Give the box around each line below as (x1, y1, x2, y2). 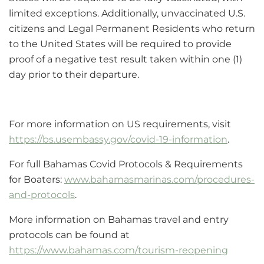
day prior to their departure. (9, 68, 139, 80)
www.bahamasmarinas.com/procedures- (64, 173, 255, 185)
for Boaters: (9, 173, 64, 185)
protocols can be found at (9, 229, 130, 240)
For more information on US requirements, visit (9, 118, 231, 130)
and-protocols (9, 189, 75, 200)
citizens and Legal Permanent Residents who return (9, 22, 255, 34)
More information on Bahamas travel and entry (9, 213, 229, 225)
